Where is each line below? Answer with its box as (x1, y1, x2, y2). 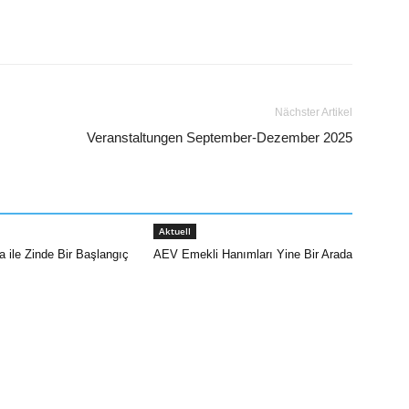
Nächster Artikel (275, 106, 352, 119)
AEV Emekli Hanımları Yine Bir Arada (153, 247, 352, 261)
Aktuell (159, 225, 191, 237)
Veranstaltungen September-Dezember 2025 (87, 130, 352, 146)
